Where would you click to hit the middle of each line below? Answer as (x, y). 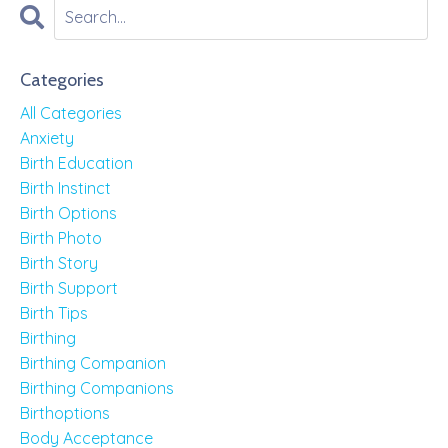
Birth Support (69, 288)
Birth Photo (61, 238)
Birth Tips (54, 313)
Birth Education (76, 163)
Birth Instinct (65, 188)
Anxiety (47, 138)
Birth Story (59, 263)
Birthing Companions (97, 388)
